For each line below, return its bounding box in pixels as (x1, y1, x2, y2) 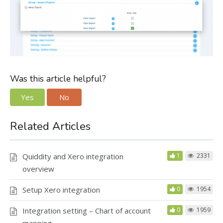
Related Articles (10, 118, 91, 134)
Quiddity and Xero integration (22, 151, 123, 161)
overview (22, 163, 54, 174)
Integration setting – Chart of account (22, 205, 151, 216)
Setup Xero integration (22, 184, 100, 195)
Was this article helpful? (10, 73, 106, 85)
